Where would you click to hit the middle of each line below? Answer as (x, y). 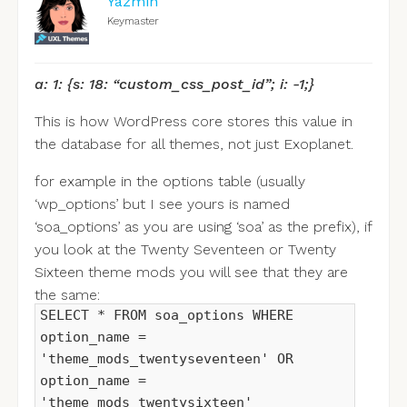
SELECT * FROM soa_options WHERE (166, 316)
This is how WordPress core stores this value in (193, 122)
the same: (67, 295)
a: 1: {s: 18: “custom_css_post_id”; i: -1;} (174, 84)
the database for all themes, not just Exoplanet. (194, 144)
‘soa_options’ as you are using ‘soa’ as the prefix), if (203, 227)
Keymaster (133, 21)
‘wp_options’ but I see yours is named (162, 204)
